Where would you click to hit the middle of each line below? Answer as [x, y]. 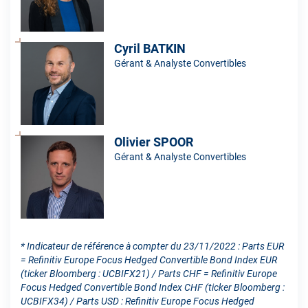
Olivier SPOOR [154, 142]
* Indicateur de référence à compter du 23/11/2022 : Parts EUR [152, 246]
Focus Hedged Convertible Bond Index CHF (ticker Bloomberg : [153, 287]
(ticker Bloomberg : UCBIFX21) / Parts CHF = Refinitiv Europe [149, 273]
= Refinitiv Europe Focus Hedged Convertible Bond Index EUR [149, 260]
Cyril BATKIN [150, 48]
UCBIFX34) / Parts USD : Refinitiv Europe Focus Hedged [137, 301]
